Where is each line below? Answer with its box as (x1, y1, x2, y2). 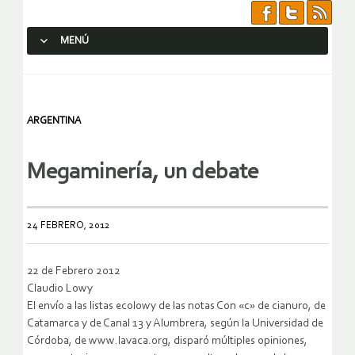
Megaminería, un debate (27, 161, 258, 185)
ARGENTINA (27, 116, 81, 126)
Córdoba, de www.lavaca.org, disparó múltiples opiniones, (27, 335, 307, 348)
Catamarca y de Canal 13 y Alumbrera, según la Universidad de (27, 318, 323, 330)
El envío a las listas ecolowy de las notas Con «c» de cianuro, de (27, 300, 326, 313)
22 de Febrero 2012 (27, 265, 120, 278)
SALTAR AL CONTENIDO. (34, 63, 150, 75)
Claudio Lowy (27, 283, 93, 296)
